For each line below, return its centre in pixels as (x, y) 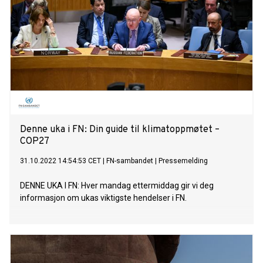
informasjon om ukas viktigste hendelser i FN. (103, 198)
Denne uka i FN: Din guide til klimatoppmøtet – (120, 130)
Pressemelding (183, 161)
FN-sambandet (130, 161)
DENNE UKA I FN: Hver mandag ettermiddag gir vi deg (117, 186)
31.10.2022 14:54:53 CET (60, 161)
